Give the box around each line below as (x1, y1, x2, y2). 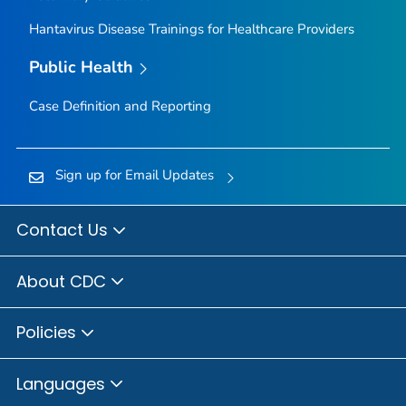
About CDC (16, 269, 111, 293)
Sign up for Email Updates (54, 165, 214, 184)
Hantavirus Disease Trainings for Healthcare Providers (28, 19, 354, 38)
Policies (16, 321, 81, 344)
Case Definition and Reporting (28, 96, 211, 115)
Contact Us (16, 218, 112, 242)
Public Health (28, 55, 134, 78)
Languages (16, 372, 110, 395)
